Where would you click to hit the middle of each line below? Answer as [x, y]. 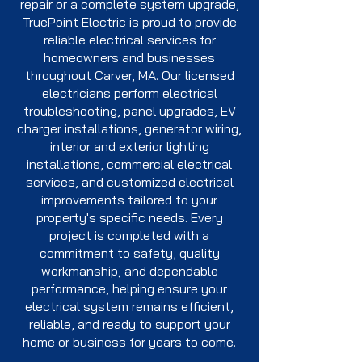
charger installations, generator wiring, [129, 128]
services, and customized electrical [129, 182]
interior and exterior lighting [129, 146]
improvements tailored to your [129, 200]
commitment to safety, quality [129, 253]
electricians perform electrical [129, 93]
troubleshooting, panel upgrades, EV [129, 111]
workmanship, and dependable [129, 271]
